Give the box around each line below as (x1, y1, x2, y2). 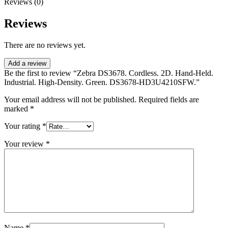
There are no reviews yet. (4, 40, 85, 49)
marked (4, 104, 30, 113)
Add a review (8, 59, 46, 67)
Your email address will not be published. (4, 95, 136, 104)
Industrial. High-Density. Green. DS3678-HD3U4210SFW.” (4, 77, 199, 87)
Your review (4, 139, 46, 148)
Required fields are (138, 95, 199, 104)
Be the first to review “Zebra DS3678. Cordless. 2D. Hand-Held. (4, 68, 213, 77)
